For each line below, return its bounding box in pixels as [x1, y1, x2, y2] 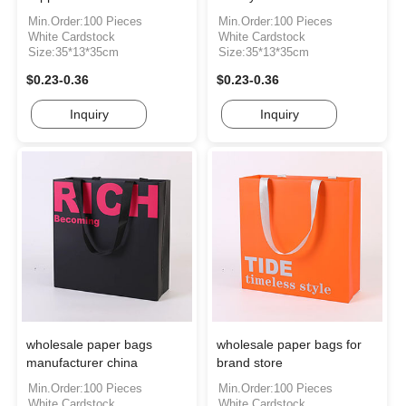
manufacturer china [26, 355, 138, 371]
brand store [217, 355, 284, 371]
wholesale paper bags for [217, 337, 362, 353]
